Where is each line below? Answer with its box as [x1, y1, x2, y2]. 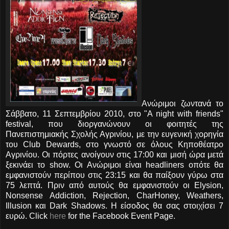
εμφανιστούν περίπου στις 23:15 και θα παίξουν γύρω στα [6, 170, 223, 179]
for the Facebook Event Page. [66, 211, 175, 220]
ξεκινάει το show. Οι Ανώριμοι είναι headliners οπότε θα [6, 160, 223, 169]
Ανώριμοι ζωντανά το [142, 99, 223, 108]
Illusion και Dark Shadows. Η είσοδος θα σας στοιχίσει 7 [6, 201, 223, 210]
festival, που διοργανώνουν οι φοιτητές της [6, 119, 223, 128]
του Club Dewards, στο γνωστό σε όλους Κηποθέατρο [6, 140, 223, 149]
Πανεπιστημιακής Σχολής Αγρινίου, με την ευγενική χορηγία [6, 129, 223, 139]
